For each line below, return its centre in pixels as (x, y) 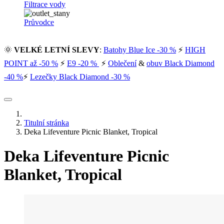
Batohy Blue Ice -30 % (140, 49)
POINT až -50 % (31, 63)
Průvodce (39, 22)
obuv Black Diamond (180, 63)
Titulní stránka (46, 122)
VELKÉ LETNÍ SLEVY (57, 49)
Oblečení (122, 63)
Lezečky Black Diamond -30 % (80, 76)
